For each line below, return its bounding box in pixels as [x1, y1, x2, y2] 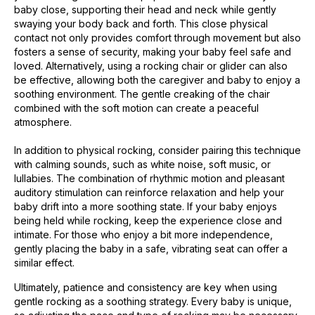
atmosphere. [14, 116, 72, 129]
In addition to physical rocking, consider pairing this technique [14, 144, 301, 157]
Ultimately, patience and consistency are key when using [14, 281, 277, 293]
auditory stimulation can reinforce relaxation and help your [14, 186, 284, 199]
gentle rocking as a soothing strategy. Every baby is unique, [14, 295, 292, 307]
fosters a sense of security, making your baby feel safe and [14, 46, 291, 58]
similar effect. [14, 257, 75, 269]
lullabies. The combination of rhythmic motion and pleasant [14, 172, 285, 185]
